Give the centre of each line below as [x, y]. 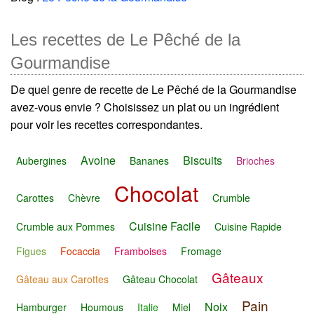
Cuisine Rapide [248, 227]
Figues [31, 251]
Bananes [149, 160]
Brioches [255, 160]
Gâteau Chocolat [160, 279]
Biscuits [203, 160]
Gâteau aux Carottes [62, 279]
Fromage [201, 251]
